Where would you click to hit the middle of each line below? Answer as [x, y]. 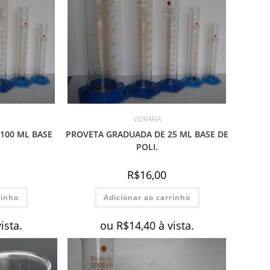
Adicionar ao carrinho [147, 197]
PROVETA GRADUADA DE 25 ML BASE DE [147, 134]
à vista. [176, 225]
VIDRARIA [147, 119]
